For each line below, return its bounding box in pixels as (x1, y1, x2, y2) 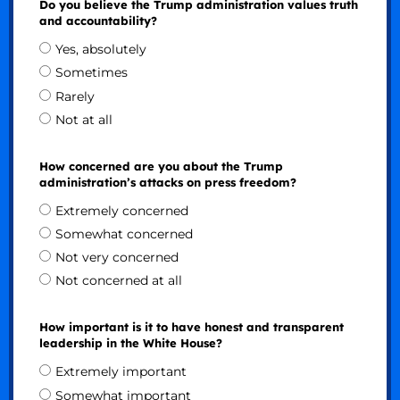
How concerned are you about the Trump (38, 158, 283, 173)
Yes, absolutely (54, 41, 146, 58)
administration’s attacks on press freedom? (38, 174, 296, 189)
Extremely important (54, 363, 187, 380)
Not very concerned (54, 249, 179, 266)
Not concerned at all (54, 272, 182, 289)
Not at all (54, 111, 112, 128)
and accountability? (38, 13, 157, 29)
